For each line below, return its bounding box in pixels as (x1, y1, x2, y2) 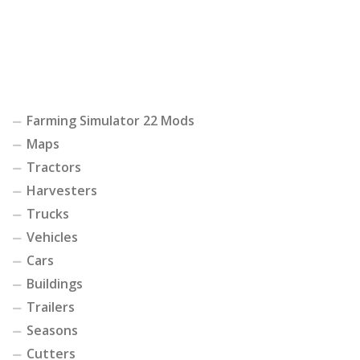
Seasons (27, 321, 78, 340)
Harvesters (27, 182, 97, 200)
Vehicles (27, 228, 78, 247)
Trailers (27, 298, 75, 317)
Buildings (27, 275, 83, 293)
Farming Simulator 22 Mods (27, 112, 194, 130)
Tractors (27, 158, 81, 177)
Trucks (27, 205, 69, 223)
